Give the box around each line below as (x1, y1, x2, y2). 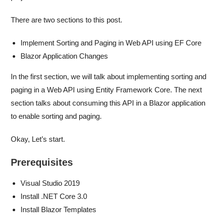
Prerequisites (11, 157, 73, 168)
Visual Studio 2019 (21, 179, 80, 187)
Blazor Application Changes (21, 52, 109, 60)
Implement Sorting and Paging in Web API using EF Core (21, 39, 202, 47)
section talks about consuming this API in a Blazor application (11, 99, 206, 107)
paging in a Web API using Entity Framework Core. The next (11, 86, 202, 94)
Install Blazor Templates (21, 205, 97, 214)
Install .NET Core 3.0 (21, 192, 88, 200)
